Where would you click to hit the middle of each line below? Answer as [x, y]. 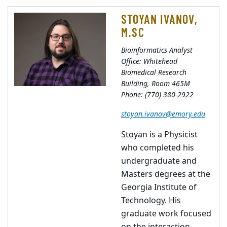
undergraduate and [159, 161]
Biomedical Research [154, 73]
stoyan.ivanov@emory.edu [163, 114]
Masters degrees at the [166, 174]
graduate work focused [166, 214]
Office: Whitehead [149, 62]
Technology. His [151, 201]
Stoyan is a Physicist [159, 135]
